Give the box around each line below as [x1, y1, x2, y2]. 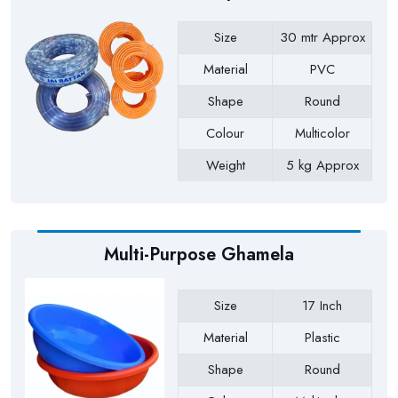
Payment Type [185, 187, 266, 208]
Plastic [304, 328, 340, 348]
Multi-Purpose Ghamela [104, 241, 294, 267]
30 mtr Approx [279, 28, 365, 48]
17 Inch [302, 296, 343, 316]
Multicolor [294, 123, 350, 144]
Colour [206, 123, 245, 144]
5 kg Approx [285, 155, 359, 176]
